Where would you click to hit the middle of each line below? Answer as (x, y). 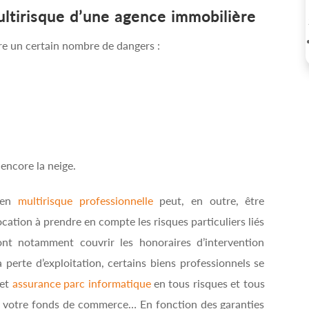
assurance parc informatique (81, 283)
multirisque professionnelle (85, 200)
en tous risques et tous (208, 283)
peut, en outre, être (209, 200)
